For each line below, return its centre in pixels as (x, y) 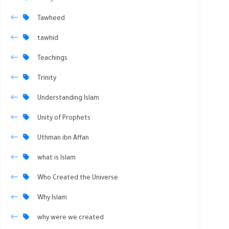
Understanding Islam (68, 98)
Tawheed (51, 19)
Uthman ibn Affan (63, 138)
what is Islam (56, 158)
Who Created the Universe (78, 178)
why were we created (71, 218)
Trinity (47, 78)
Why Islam (52, 198)
